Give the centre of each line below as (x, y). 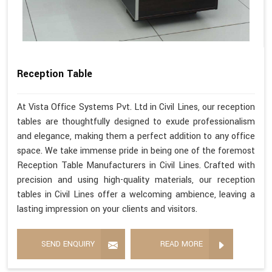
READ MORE (182, 244)
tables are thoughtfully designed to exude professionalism (136, 121)
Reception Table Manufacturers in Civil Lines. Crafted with (136, 165)
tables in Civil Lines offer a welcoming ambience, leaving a (136, 194)
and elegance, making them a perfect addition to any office (136, 136)
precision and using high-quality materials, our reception (136, 180)
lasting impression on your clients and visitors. (107, 209)
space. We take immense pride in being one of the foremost (136, 151)
